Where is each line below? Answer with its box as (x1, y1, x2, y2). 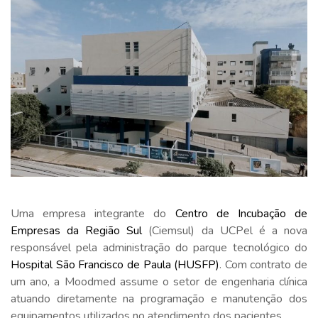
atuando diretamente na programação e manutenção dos (11, 290, 307, 307)
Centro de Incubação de (175, 205, 308, 221)
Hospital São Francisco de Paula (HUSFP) (11, 256, 220, 273)
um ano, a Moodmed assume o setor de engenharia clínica (11, 273, 307, 290)
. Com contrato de (219, 256, 307, 273)
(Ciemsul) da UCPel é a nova (142, 222, 308, 238)
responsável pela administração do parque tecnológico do (11, 239, 307, 256)
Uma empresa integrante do (11, 205, 175, 221)
